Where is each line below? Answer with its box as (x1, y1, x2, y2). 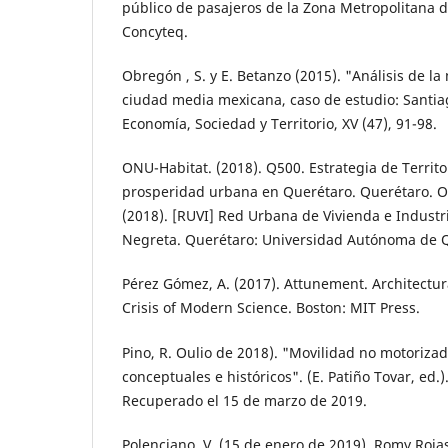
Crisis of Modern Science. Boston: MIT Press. (122, 298, 420, 318)
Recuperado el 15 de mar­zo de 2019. (122, 390, 367, 410)
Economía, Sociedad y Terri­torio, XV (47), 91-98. (122, 114, 437, 134)
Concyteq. (122, 22, 188, 42)
